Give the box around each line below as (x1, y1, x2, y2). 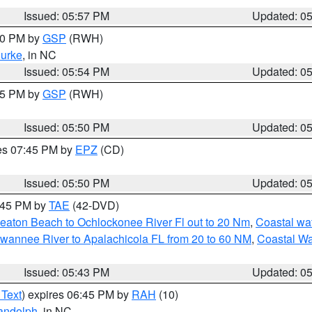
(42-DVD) (70, 197, 119, 213)
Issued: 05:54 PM (24, 63, 110, 79)
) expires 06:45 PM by (22, 286, 132, 302)
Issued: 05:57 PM (24, 8, 110, 24)
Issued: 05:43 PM (24, 264, 110, 280)
